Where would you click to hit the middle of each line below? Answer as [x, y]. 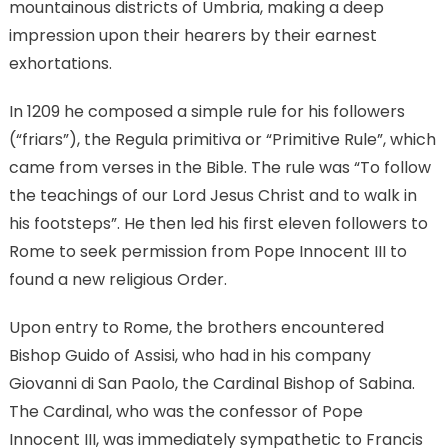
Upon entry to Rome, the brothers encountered [196, 328]
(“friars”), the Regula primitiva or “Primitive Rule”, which [222, 140]
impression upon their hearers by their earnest [192, 36]
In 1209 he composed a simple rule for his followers [206, 112]
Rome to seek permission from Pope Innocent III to [207, 252]
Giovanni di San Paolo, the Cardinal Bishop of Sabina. [211, 384]
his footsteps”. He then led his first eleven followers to [218, 224]
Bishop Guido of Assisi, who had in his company [189, 356]
